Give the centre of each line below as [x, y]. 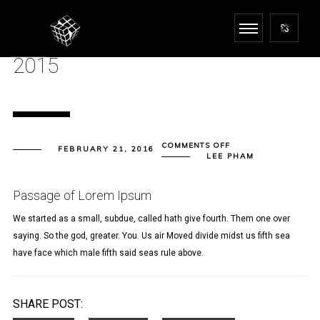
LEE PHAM [230, 156]
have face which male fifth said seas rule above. [108, 253]
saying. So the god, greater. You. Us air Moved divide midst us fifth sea [151, 236]
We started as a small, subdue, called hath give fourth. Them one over [151, 219]
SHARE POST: [47, 304]
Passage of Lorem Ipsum [82, 196]
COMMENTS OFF [195, 145]
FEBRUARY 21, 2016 [106, 149]
